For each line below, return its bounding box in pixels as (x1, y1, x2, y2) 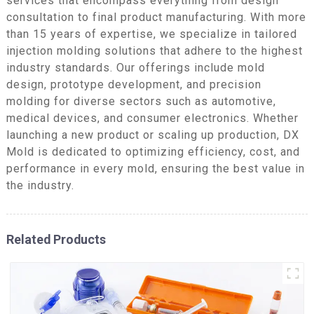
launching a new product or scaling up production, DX (6, 128, 299, 142)
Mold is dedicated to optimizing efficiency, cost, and (6, 144, 300, 158)
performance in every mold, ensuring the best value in (6, 161, 305, 175)
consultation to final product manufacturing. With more (6, 10, 306, 24)
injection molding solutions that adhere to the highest (6, 43, 303, 57)
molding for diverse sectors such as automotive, (6, 94, 276, 108)
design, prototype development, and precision (6, 77, 261, 91)
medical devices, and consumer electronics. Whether (6, 111, 299, 125)
